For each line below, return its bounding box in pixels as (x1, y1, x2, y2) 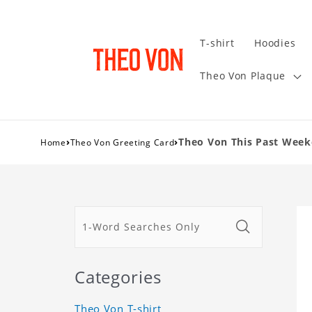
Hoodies (254, 36, 296, 50)
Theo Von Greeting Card (70, 136, 175, 148)
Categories (75, 265, 162, 288)
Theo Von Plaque (200, 69, 286, 83)
